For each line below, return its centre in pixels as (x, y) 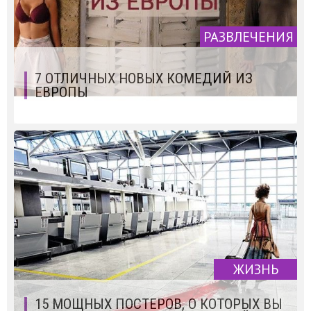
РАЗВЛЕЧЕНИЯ (249, 36)
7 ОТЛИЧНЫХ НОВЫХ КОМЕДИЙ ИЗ (144, 78)
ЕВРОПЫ (61, 92)
